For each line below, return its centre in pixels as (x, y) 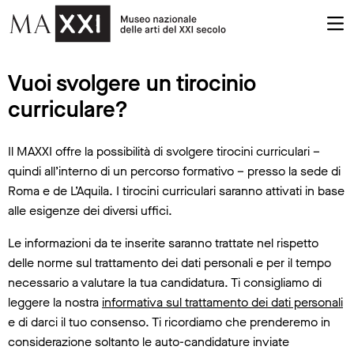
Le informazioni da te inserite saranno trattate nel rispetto (163, 243)
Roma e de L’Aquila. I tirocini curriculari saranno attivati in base (176, 190)
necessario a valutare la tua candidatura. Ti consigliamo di (165, 282)
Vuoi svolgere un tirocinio (132, 83)
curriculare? (68, 109)
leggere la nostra (55, 302)
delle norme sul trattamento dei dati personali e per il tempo (169, 262)
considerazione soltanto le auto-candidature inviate (149, 341)
